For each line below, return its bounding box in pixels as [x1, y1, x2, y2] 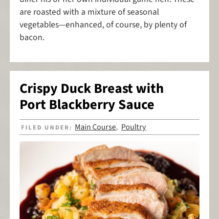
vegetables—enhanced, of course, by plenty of [20, 18, 187, 31]
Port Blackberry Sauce [20, 94, 154, 114]
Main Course [75, 121, 116, 133]
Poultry [121, 121, 147, 133]
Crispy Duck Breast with [20, 78, 164, 98]
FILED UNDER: [21, 123, 75, 132]
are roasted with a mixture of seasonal [20, 5, 159, 18]
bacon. [20, 31, 44, 44]
